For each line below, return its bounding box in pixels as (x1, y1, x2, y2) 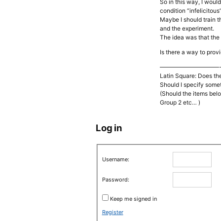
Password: (102, 176, 129, 183)
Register (102, 208, 123, 216)
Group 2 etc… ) (160, 99, 201, 106)
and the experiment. (160, 25, 215, 32)
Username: (102, 155, 129, 163)
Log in (96, 122, 122, 133)
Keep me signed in (110, 195, 157, 202)
